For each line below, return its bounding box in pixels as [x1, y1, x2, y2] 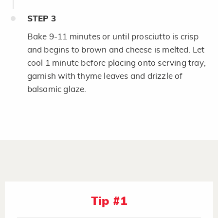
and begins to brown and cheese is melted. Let [27, 45, 205, 54]
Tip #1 [91, 195, 127, 207]
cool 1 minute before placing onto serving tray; [27, 58, 206, 67]
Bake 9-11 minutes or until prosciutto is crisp [27, 32, 199, 41]
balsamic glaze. [27, 85, 87, 93]
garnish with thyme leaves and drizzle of [27, 72, 183, 80]
